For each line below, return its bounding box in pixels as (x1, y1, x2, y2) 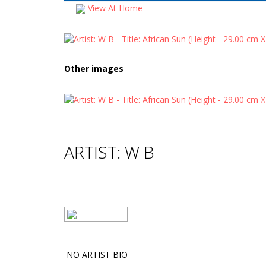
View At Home (85, 2, 142, 14)
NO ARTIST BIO (64, 249, 128, 260)
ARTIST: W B (64, 141, 154, 163)
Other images (64, 63, 123, 75)
